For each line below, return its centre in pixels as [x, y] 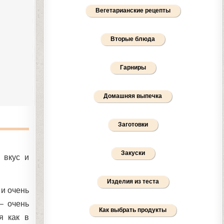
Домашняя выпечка [133, 96]
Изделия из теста [133, 181]
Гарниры [133, 67]
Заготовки [133, 124]
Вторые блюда [133, 39]
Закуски [133, 153]
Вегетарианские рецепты [133, 10]
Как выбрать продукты [133, 210]
